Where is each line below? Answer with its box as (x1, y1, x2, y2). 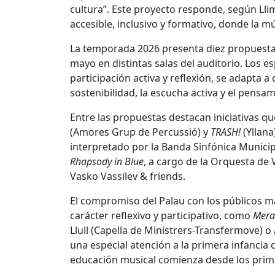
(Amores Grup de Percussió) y (70, 125, 211, 139)
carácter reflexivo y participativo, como (70, 209, 253, 223)
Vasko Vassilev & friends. (70, 169, 185, 184)
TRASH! (211, 125, 241, 139)
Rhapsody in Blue (70, 155, 144, 169)
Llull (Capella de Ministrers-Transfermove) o (70, 223, 274, 238)
